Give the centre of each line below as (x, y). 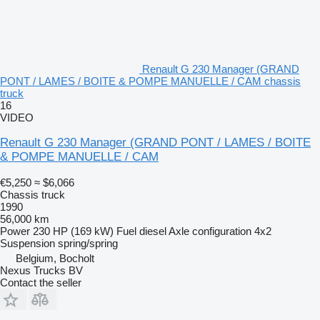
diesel (153, 231)
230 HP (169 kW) (73, 231)
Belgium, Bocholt (55, 258)
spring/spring (88, 243)
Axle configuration (210, 231)
